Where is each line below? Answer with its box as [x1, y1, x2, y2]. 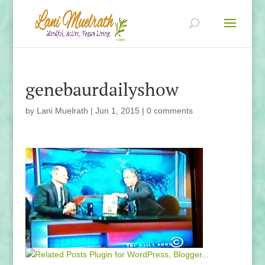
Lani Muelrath [36, 106, 88, 115]
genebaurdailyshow [25, 77, 179, 101]
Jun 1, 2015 [95, 106, 140, 115]
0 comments [146, 106, 193, 115]
